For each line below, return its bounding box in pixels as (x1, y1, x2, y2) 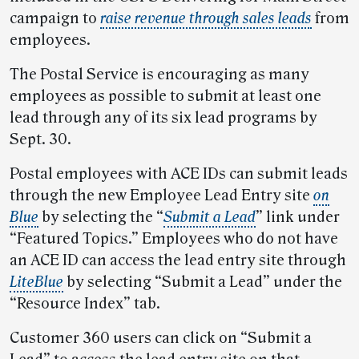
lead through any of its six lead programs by (10, 109, 317, 127)
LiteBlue (10, 273, 63, 292)
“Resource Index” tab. (10, 295, 160, 313)
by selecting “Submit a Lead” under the (63, 273, 342, 292)
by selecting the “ (38, 208, 163, 227)
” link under (256, 208, 340, 227)
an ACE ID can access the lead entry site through (10, 252, 346, 270)
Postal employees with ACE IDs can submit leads (10, 165, 348, 184)
